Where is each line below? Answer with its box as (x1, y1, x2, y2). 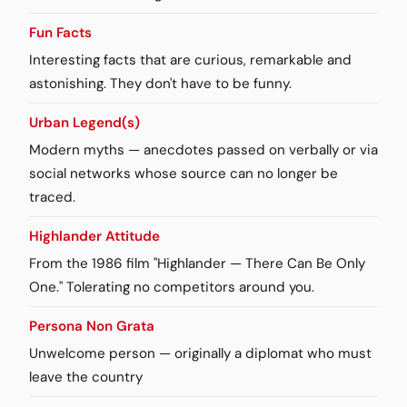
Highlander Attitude (29, 226, 160, 245)
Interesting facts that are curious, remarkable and (29, 50, 352, 69)
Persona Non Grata (29, 316, 154, 335)
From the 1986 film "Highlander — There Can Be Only (29, 253, 365, 273)
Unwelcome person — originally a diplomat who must (29, 343, 372, 362)
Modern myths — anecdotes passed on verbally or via (29, 140, 378, 159)
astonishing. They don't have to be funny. (29, 74, 292, 93)
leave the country (29, 367, 143, 386)
